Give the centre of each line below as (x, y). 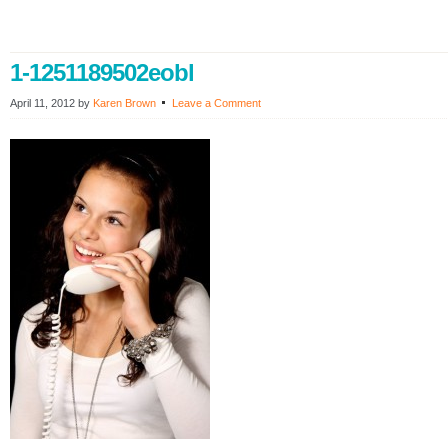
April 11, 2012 (42, 103)
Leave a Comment (216, 103)
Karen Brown (124, 103)
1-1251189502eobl (102, 72)
